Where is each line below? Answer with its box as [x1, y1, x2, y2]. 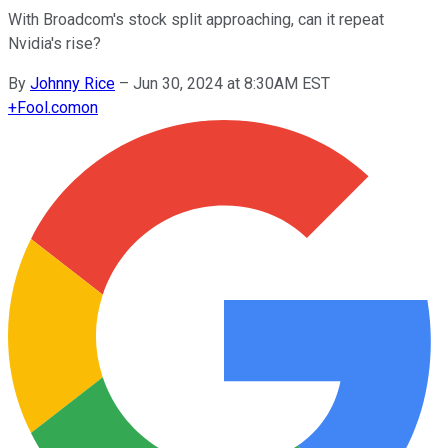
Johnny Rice [30, 73, 115, 93]
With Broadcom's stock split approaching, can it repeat [8, 9, 384, 29]
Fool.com [17, 97, 81, 117]
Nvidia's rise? [8, 33, 101, 53]
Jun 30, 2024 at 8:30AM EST [133, 73, 330, 93]
